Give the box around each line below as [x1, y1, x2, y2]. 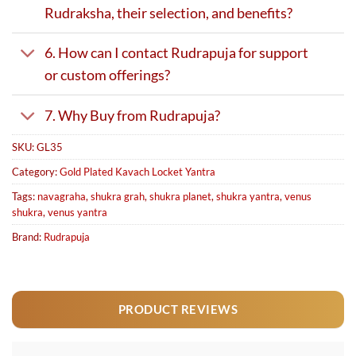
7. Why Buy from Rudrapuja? [44, 106, 220, 124]
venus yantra [48, 206, 107, 219]
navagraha [37, 190, 86, 203]
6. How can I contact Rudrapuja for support [44, 44, 308, 62]
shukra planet [149, 190, 211, 203]
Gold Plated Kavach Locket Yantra [60, 165, 215, 179]
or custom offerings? [44, 66, 170, 84]
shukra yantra [216, 190, 280, 203]
